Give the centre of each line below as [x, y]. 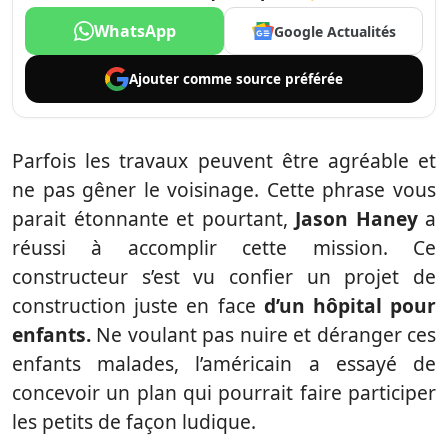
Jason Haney [356, 218]
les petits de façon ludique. [134, 421]
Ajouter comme [182, 78]
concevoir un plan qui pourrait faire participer [224, 392]
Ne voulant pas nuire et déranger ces [263, 334]
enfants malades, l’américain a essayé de [224, 363]
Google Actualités [334, 31]
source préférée [289, 78]
